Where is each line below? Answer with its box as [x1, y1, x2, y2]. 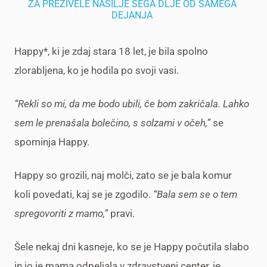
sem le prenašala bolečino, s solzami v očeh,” [14, 116, 213, 129]
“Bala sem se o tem [153, 188, 237, 200]
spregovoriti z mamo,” [14, 207, 108, 219]
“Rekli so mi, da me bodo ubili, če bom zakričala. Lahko [14, 97, 249, 110]
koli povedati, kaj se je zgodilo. [14, 188, 153, 200]
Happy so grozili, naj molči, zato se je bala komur [14, 169, 232, 181]
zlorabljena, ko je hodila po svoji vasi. [14, 64, 179, 76]
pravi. [108, 207, 135, 219]
